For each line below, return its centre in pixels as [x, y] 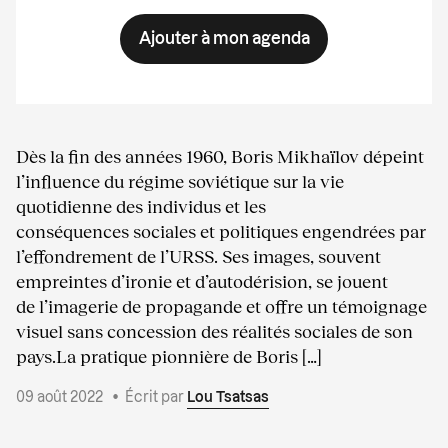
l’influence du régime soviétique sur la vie [180, 180]
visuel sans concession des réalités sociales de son [214, 330]
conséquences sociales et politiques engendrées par [221, 230]
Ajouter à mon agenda [224, 38]
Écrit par [156, 397]
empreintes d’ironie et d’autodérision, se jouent [202, 280]
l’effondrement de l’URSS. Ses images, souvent [198, 255]
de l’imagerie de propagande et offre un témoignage [221, 305]
